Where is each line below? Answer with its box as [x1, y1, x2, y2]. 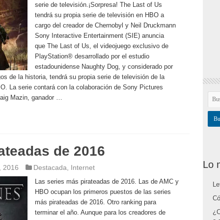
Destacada [33, 164, 67, 171]
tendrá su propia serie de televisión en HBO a [34, 11, 164, 19]
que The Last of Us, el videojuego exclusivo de [34, 42, 168, 50]
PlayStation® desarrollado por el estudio [34, 53, 149, 60]
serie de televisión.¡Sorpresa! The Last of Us [34, 1, 162, 8]
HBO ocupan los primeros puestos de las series [34, 188, 171, 195]
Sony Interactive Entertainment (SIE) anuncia [34, 32, 164, 39]
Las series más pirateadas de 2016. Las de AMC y [34, 178, 179, 185]
